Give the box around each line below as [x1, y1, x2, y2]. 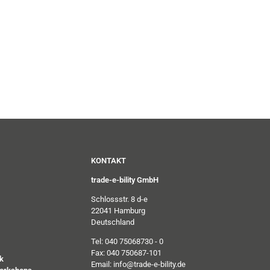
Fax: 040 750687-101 [91, 248, 162, 257]
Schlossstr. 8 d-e [91, 194, 148, 204]
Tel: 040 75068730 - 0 [91, 236, 163, 246]
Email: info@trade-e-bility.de [91, 259, 186, 269]
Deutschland [91, 217, 134, 227]
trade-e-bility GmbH [91, 175, 159, 184]
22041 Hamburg [91, 206, 145, 215]
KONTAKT [91, 155, 126, 165]
